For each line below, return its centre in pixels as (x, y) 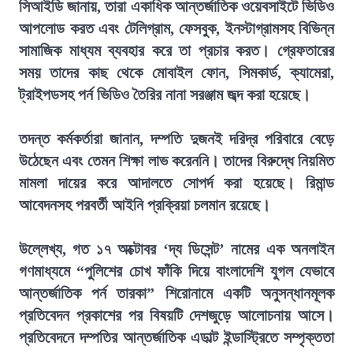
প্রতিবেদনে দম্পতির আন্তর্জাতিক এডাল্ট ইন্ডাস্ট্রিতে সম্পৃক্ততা (176, 337)
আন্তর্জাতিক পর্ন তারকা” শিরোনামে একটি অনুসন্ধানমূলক (176, 293)
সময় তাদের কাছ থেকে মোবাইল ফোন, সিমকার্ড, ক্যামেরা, (176, 72)
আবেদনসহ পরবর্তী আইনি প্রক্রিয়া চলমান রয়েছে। (145, 205)
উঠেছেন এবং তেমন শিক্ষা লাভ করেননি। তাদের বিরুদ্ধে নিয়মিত (176, 161)
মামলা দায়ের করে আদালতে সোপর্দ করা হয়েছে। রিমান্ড (176, 183)
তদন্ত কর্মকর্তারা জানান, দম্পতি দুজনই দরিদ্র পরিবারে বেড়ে (176, 139)
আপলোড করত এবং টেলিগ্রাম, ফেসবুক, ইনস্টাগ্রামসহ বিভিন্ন (176, 28)
